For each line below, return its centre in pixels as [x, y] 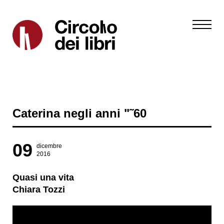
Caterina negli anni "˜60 [79, 113]
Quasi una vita [43, 177]
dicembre [49, 146]
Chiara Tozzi [39, 189]
